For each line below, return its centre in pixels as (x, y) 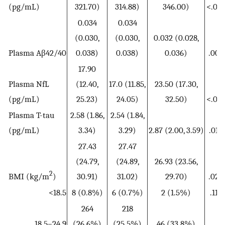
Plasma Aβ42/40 (37, 53)
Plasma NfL (29, 84)
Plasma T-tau (31, 115)
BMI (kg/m (29, 177)
